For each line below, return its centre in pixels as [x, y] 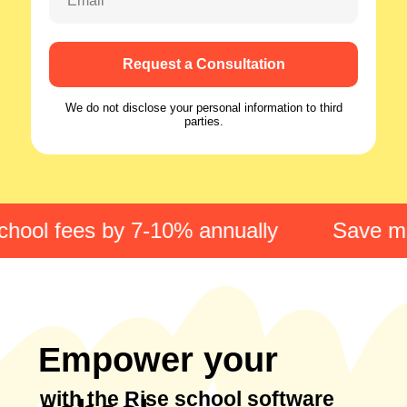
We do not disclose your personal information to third [203, 108]
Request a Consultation [203, 64]
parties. [203, 121]
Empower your [158, 360]
